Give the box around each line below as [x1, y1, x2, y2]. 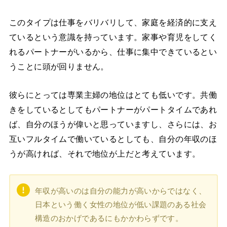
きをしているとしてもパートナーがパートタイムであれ [9, 104, 217, 114]
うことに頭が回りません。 [9, 62, 109, 71]
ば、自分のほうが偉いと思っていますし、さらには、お [9, 119, 217, 129]
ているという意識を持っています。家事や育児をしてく [9, 32, 217, 42]
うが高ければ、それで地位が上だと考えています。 [9, 148, 201, 158]
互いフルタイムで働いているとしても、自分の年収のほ [9, 134, 217, 143]
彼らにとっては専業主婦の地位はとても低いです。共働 [9, 90, 217, 99]
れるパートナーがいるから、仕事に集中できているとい [9, 47, 217, 57]
